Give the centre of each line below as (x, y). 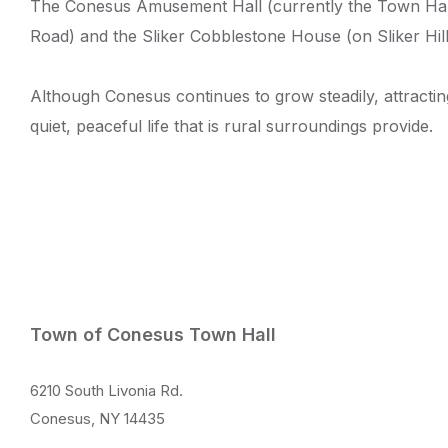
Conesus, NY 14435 (97, 418)
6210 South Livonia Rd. (106, 390)
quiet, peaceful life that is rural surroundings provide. (231, 126)
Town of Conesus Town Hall (153, 334)
